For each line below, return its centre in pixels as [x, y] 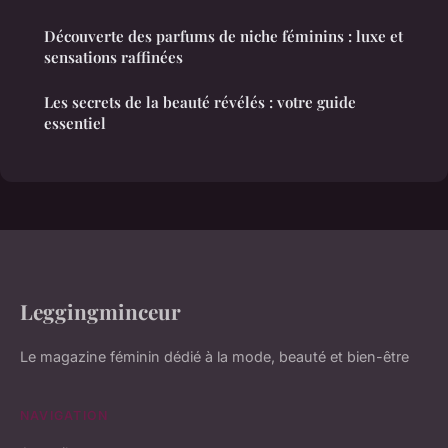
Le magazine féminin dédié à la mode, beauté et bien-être [214, 356]
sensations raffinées [113, 56]
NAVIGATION [64, 415]
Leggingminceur [100, 310]
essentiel [75, 122]
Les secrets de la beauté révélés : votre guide [200, 101]
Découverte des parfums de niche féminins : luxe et [223, 35]
